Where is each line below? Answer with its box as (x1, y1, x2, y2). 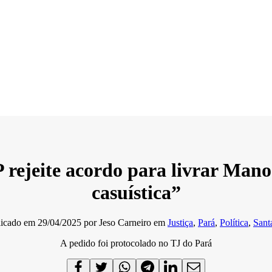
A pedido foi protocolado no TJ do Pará (60, 237, 212, 248)
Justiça (168, 217, 193, 228)
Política (220, 217, 248, 228)
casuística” (91, 182, 181, 204)
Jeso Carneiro (99, 217, 151, 228)
